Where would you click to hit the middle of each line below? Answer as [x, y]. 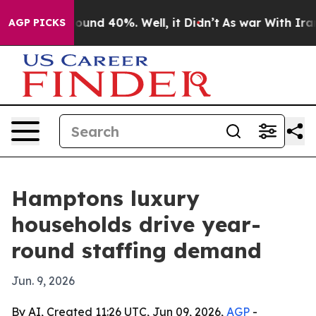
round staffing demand [136, 250]
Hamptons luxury [105, 198]
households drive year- [136, 224]
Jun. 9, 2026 [43, 281]
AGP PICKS [37, 23]
